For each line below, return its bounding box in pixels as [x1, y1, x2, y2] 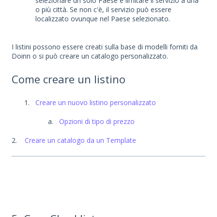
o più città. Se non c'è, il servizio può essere [35, 4, 171, 14]
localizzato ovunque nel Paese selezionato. [35, 14, 172, 23]
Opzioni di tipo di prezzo [59, 117, 135, 126]
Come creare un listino [12, 71, 125, 86]
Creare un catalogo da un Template [25, 136, 136, 145]
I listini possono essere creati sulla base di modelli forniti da [12, 42, 198, 51]
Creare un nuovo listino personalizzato [35, 98, 156, 108]
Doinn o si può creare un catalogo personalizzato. [12, 51, 170, 61]
